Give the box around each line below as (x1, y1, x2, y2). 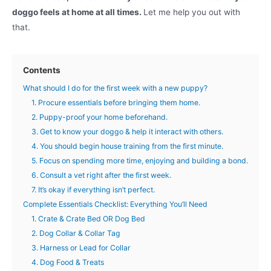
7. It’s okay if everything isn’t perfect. (31, 185, 155, 195)
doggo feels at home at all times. (12, 7, 143, 18)
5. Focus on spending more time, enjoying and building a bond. (31, 156, 248, 166)
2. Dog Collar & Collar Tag (31, 229, 120, 238)
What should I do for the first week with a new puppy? (23, 83, 207, 93)
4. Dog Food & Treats (31, 258, 104, 267)
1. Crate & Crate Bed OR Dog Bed (31, 214, 145, 224)
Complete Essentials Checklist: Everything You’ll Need (23, 200, 207, 209)
